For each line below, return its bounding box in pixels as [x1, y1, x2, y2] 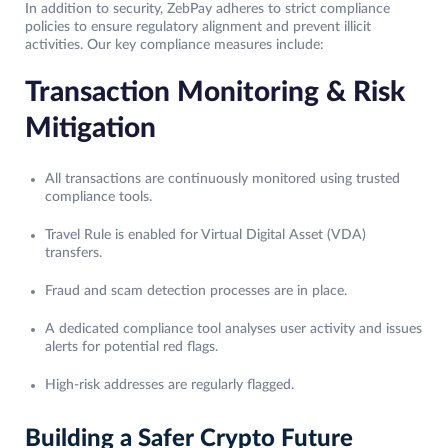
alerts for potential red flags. [45, 340, 218, 355]
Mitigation [25, 114, 156, 143]
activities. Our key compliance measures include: [25, 38, 324, 53]
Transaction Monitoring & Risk [25, 78, 405, 107]
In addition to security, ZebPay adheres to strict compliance [25, 2, 390, 17]
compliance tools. [45, 190, 152, 205]
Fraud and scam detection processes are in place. [45, 284, 347, 299]
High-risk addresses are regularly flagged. [45, 378, 294, 393]
